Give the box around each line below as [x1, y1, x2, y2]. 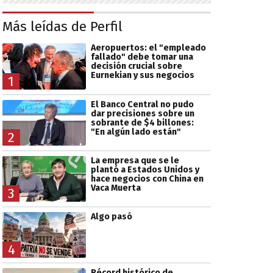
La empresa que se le [90, 155, 179, 166]
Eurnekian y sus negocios [90, 70, 194, 81]
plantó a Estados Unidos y [90, 164, 199, 175]
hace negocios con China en [90, 173, 204, 184]
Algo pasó [90, 211, 132, 222]
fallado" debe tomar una [90, 52, 193, 63]
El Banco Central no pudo [90, 99, 194, 110]
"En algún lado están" [90, 126, 181, 137]
